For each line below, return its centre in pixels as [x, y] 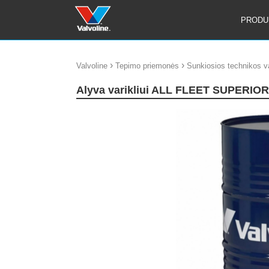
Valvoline [92, 66]
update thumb [104, 114]
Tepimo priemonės [147, 66]
